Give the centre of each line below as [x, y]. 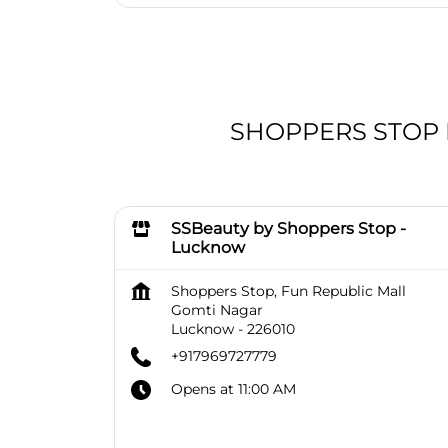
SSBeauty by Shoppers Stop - [288, 229]
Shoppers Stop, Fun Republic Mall [288, 291]
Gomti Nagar [217, 310]
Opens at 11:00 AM [233, 389]
